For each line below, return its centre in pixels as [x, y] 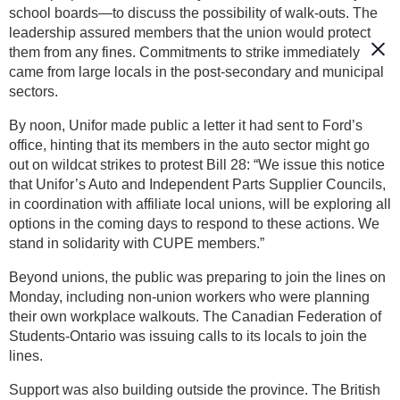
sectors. [33, 92]
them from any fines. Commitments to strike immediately [184, 53]
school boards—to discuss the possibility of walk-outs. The [193, 13]
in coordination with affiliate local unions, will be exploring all [200, 204]
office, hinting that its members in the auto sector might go [189, 146]
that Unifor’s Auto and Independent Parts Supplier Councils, [197, 185]
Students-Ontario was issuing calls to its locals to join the [188, 337]
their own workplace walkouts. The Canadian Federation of [195, 317]
